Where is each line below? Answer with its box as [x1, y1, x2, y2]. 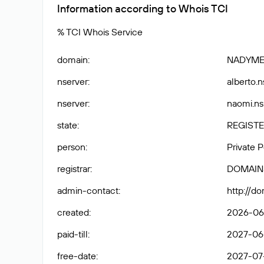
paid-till [57, 228, 88, 240]
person [57, 141, 85, 153]
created [57, 206, 89, 218]
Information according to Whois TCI [57, 2, 228, 15]
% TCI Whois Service [57, 26, 143, 38]
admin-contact [57, 184, 118, 196]
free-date [57, 250, 96, 262]
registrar [57, 163, 90, 174]
